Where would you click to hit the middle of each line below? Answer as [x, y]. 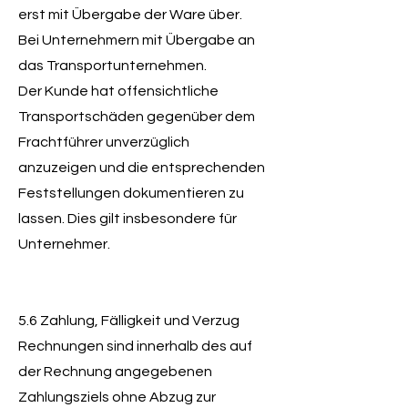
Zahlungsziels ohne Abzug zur [117, 397]
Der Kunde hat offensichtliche [118, 91]
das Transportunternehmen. [112, 66]
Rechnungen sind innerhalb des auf [135, 346]
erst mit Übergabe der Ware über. [130, 15]
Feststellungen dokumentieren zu [131, 193]
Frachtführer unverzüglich [104, 142]
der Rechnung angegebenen [115, 372]
